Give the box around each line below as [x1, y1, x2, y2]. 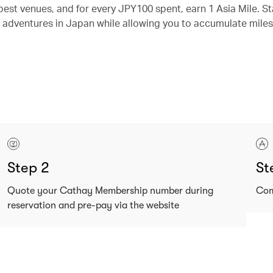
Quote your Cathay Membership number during [7, 185, 213, 196]
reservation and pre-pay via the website [7, 200, 179, 211]
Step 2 [7, 159, 49, 176]
